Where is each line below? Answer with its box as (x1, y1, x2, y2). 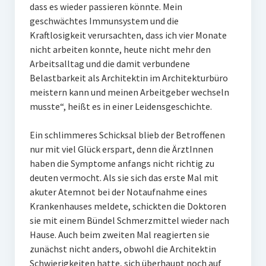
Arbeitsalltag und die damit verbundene (29, 58, 190, 70)
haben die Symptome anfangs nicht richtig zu (29, 157, 214, 170)
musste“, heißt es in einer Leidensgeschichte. (29, 100, 212, 113)
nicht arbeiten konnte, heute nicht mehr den (29, 43, 211, 56)
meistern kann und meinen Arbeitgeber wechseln (29, 86, 229, 99)
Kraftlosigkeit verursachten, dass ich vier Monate (29, 29, 227, 42)
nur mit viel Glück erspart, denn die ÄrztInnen (29, 143, 213, 156)
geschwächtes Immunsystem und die (29, 15, 179, 27)
